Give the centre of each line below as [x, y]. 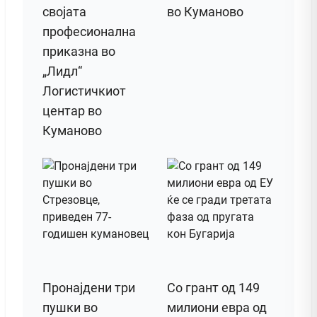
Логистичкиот [84, 91]
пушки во [70, 308]
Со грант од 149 [213, 288]
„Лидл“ [62, 71]
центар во [72, 111]
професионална [89, 32]
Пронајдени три [89, 288]
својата [64, 12]
